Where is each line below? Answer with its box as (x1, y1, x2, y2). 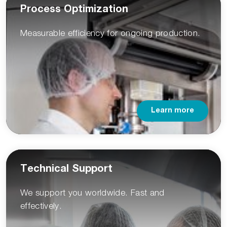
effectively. (20, 201, 62, 211)
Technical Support (20, 165, 112, 175)
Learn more (151, 107, 194, 115)
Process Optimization (20, 5, 128, 16)
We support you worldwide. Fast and (20, 187, 165, 198)
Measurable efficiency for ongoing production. (20, 28, 201, 39)
